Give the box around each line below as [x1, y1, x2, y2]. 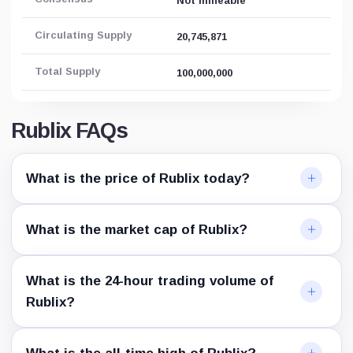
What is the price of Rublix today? [26, 170, 250, 186]
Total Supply [35, 65, 100, 77]
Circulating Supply [35, 28, 132, 41]
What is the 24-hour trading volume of [26, 273, 273, 288]
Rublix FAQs [11, 118, 128, 143]
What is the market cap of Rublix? [26, 221, 247, 237]
